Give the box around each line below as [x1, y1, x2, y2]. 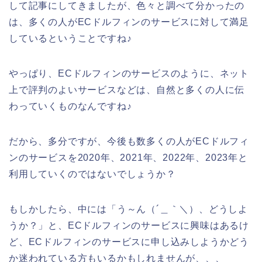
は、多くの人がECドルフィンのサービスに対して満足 [9, 16, 249, 27]
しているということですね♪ [9, 33, 132, 43]
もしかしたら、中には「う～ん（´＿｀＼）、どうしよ [9, 204, 248, 214]
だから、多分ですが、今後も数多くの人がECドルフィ [9, 136, 249, 146]
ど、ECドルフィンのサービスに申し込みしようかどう [9, 236, 249, 247]
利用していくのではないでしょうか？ [9, 168, 176, 179]
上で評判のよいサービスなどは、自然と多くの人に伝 [9, 84, 245, 95]
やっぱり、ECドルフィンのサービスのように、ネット [9, 68, 249, 78]
